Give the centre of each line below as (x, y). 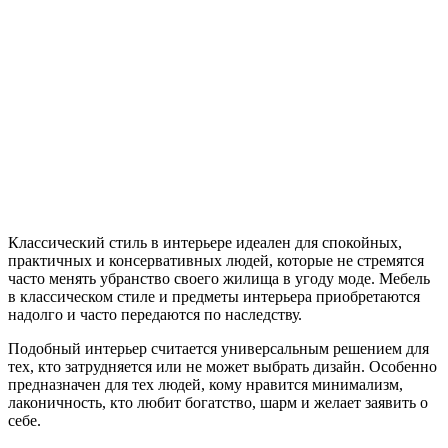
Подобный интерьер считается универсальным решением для (218, 348)
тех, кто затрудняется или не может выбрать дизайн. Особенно (222, 366)
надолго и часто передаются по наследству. (155, 314)
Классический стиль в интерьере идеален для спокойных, (205, 242)
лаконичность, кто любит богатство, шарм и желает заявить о (218, 402)
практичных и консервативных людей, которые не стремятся (216, 260)
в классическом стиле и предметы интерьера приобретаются (214, 296)
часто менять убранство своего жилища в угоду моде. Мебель (219, 278)
